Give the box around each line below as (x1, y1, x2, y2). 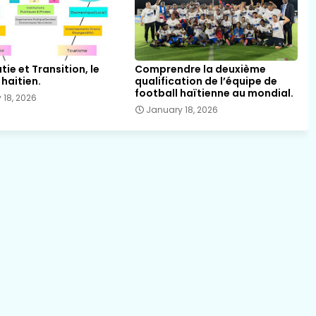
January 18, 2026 (145, 103, 218, 116)
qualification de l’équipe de (134, 73, 277, 88)
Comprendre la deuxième (134, 61, 266, 76)
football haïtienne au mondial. (134, 85, 293, 100)
